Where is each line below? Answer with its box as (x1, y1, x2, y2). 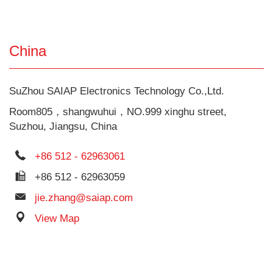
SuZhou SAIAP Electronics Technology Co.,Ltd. (9, 85, 224, 97)
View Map (35, 213, 79, 224)
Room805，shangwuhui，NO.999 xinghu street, (9, 106, 227, 118)
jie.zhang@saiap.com (35, 192, 133, 204)
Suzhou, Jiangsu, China (9, 121, 117, 132)
